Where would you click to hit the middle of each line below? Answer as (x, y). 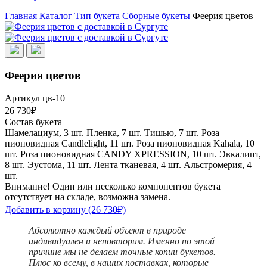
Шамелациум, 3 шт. (44, 133)
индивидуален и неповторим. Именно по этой (122, 241)
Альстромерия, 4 (218, 165)
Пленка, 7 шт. (114, 133)
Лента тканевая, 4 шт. (137, 165)
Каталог (56, 16)
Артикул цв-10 (35, 98)
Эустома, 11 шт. (59, 165)
